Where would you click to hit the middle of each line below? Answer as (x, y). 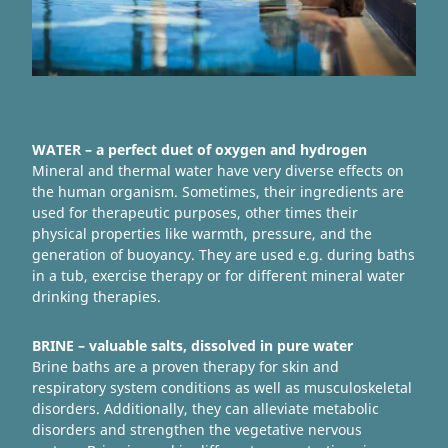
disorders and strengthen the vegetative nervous (197, 430)
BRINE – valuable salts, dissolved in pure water (192, 346)
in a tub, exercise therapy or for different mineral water (218, 276)
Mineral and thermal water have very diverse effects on (218, 171)
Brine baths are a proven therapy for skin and (185, 367)
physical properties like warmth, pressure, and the (202, 234)
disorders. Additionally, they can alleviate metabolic (205, 409)
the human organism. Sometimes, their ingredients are (218, 192)
